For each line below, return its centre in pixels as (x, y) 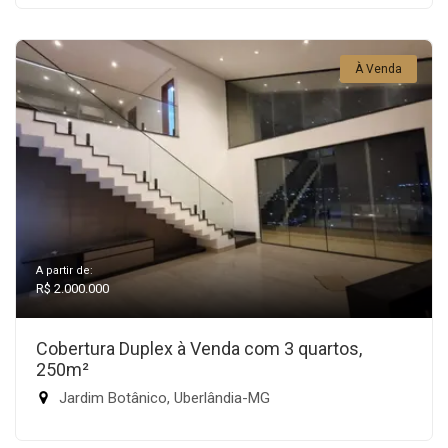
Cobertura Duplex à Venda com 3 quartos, (199, 349)
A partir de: (64, 271)
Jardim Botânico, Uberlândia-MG (162, 398)
